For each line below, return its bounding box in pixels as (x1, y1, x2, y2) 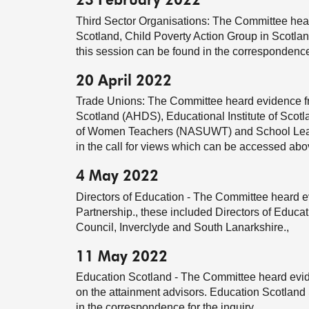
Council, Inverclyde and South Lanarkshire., (76, 221, 289, 233)
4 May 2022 (76, 170, 159, 185)
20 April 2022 (76, 74, 172, 89)
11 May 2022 (76, 250, 168, 265)
